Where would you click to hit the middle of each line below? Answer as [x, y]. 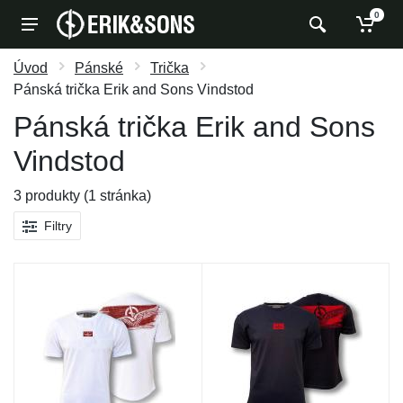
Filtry [58, 225]
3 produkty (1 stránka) [82, 196]
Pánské [99, 68]
